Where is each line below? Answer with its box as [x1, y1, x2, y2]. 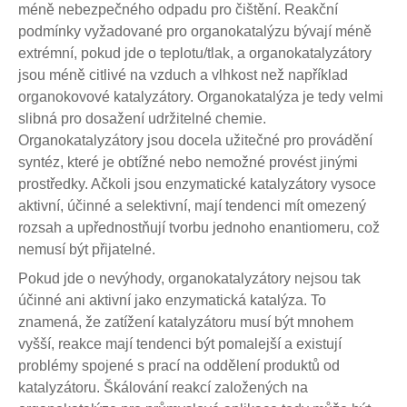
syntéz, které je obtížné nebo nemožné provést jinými [18, 154, 358, 170]
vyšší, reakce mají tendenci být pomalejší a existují [18, 336, 342, 352]
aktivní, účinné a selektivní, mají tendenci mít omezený [18, 198, 366, 213]
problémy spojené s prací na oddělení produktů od [18, 358, 340, 373]
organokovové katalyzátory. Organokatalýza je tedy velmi [18, 89, 383, 104]
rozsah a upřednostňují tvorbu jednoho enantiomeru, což [18, 220, 380, 235]
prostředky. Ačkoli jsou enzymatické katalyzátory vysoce [18, 176, 376, 192]
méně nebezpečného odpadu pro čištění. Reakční [18, 2, 338, 17]
